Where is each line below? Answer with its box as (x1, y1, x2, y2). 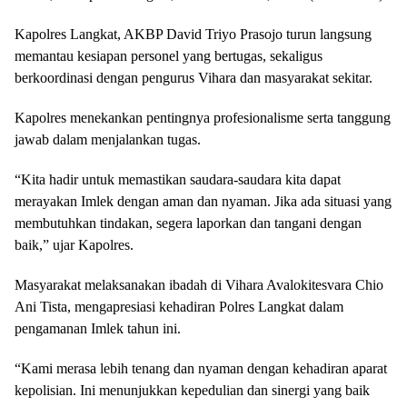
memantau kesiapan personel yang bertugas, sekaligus (15, 48, 323, 64)
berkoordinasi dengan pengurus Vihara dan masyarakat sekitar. (15, 70, 372, 85)
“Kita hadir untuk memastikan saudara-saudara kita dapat (15, 172, 341, 187)
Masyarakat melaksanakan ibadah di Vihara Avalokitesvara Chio (15, 277, 383, 293)
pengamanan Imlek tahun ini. (15, 321, 181, 336)
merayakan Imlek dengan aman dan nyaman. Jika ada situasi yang (15, 194, 392, 209)
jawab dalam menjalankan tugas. (15, 132, 201, 147)
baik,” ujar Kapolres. (15, 237, 134, 253)
